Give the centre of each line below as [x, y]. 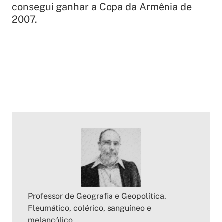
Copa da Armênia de [145, 7]
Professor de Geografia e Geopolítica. [97, 196]
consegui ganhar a [55, 7]
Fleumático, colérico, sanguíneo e [89, 208]
